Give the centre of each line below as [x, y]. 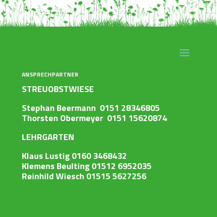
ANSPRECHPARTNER [50, 75]
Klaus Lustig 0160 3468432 [74, 156]
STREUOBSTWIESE [58, 89]
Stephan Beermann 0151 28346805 [91, 108]
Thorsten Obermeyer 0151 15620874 [94, 118]
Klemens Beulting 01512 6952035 [86, 166]
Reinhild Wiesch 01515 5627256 [84, 176]
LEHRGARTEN [48, 137]
